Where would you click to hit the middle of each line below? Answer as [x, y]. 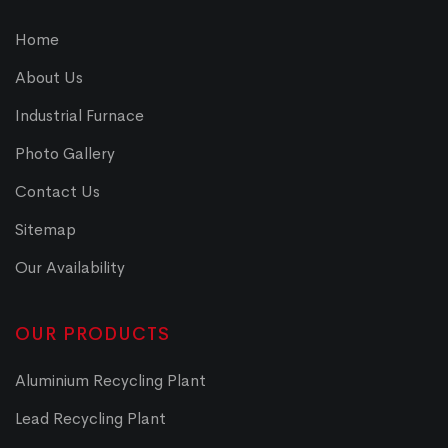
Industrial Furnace [79, 115]
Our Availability [70, 267]
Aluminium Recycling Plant [110, 380]
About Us [49, 77]
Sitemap [45, 229]
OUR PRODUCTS [92, 334]
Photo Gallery [65, 153]
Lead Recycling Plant [90, 418]
